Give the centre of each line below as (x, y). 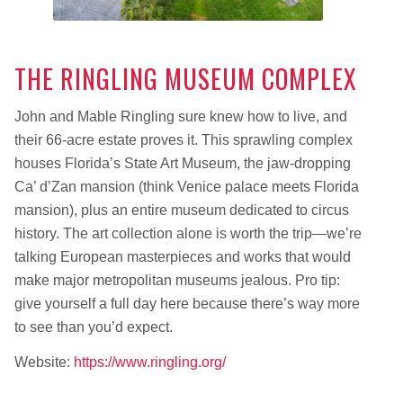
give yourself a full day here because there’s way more (187, 303)
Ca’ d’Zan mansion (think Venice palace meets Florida (186, 186)
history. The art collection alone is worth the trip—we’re (188, 233)
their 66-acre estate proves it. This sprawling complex (183, 139)
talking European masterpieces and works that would (182, 256)
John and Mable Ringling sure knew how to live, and (180, 116)
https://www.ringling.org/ (149, 363)
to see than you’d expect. (93, 327)
